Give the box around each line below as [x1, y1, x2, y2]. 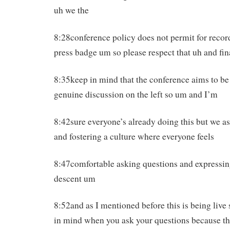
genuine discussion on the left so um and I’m [54, 88, 218, 100]
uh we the [54, 4, 89, 16]
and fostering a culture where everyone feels [54, 130, 214, 142]
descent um [54, 172, 95, 184]
